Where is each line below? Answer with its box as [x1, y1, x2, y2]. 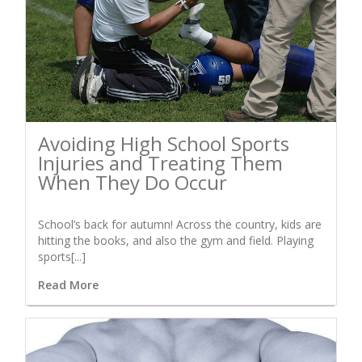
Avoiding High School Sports [38, 129, 289, 157]
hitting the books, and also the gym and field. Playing [38, 232, 314, 248]
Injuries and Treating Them [38, 149, 283, 176]
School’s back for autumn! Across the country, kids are [38, 216, 322, 232]
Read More [38, 276, 99, 293]
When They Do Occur [38, 168, 227, 196]
